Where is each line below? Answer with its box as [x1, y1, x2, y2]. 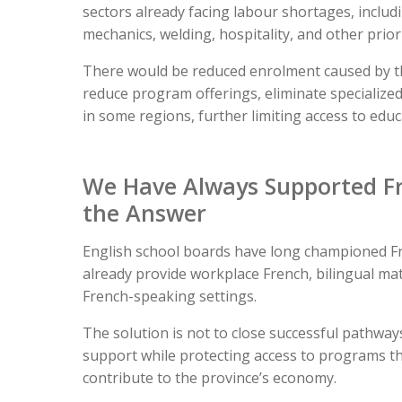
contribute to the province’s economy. [83, 368, 336, 389]
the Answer [83, 197, 206, 229]
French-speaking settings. [83, 286, 257, 307]
